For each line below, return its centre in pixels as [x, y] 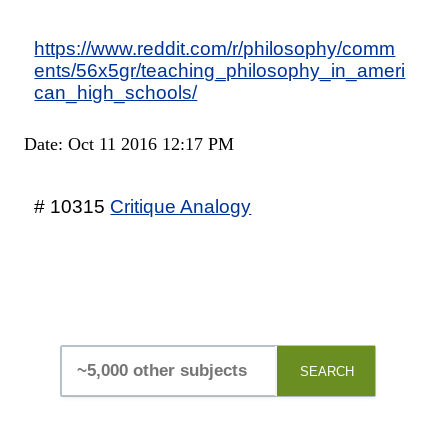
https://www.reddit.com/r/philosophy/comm [215, 48]
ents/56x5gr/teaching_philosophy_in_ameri [220, 70]
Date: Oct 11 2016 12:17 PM [129, 144]
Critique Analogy [181, 206]
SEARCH [327, 371]
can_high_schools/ [116, 92]
